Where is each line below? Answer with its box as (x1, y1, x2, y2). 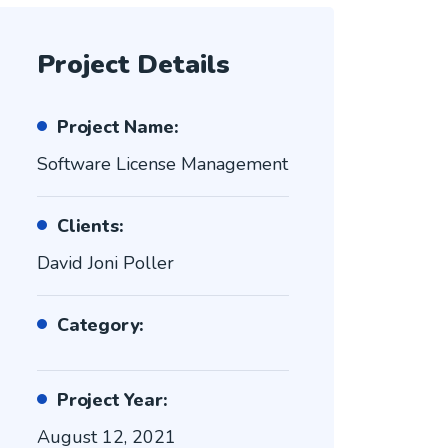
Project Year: (56, 388, 168, 412)
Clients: (56, 214, 124, 238)
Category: (56, 313, 145, 337)
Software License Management (36, 152, 288, 176)
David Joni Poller (36, 251, 174, 275)
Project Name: (56, 115, 179, 139)
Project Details (36, 47, 230, 82)
